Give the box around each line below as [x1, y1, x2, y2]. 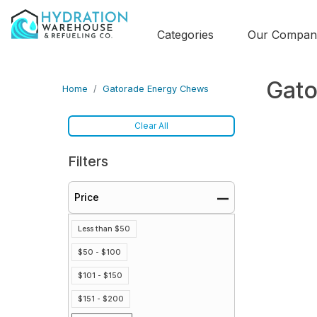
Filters [68, 153, 108, 170]
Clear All [134, 120, 168, 131]
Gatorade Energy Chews [103, 83, 209, 94]
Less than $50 [78, 224, 130, 234]
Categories [156, 28, 214, 42]
